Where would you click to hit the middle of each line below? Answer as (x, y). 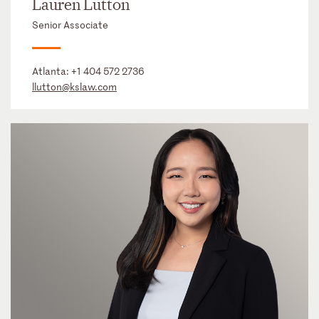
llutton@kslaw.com (74, 86)
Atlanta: (52, 70)
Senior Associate (70, 24)
